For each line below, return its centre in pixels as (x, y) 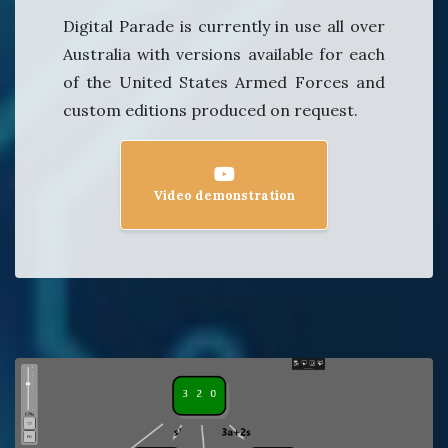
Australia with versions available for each (224, 54)
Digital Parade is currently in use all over (224, 26)
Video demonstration (224, 196)
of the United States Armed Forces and (224, 82)
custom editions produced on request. (210, 110)
